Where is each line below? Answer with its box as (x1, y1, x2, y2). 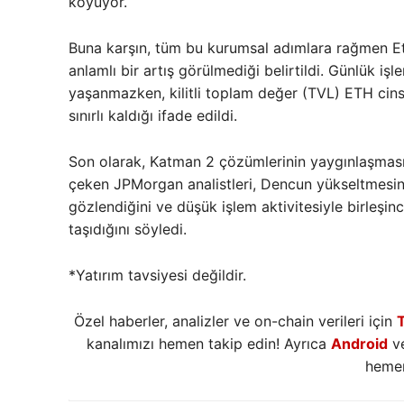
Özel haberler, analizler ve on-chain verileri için (73, 312, 397, 331)
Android (330, 335, 388, 353)
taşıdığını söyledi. (69, 220, 187, 239)
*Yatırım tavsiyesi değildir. (69, 266, 246, 285)
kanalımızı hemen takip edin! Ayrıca (86, 335, 331, 353)
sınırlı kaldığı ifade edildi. (69, 106, 237, 125)
